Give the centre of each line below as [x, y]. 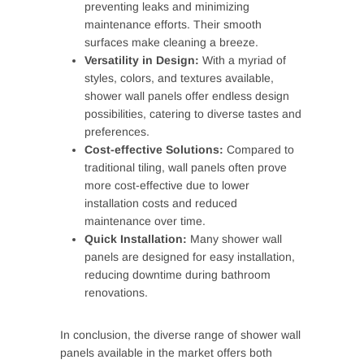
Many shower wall [234, 239]
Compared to [259, 149]
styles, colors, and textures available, [179, 78]
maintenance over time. [145, 221]
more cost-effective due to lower [167, 185]
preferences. [117, 132]
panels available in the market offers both [166, 353]
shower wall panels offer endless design [187, 96]
